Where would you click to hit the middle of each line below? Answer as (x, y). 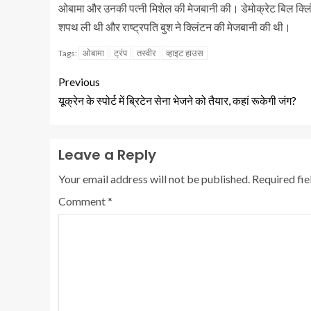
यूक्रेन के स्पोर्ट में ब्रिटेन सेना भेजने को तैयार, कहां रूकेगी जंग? (177, 100)
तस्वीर (146, 53)
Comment (83, 201)
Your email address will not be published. (154, 179)
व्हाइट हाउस (185, 53)
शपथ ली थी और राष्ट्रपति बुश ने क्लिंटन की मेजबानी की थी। (175, 27)
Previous (79, 82)
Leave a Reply (107, 155)
